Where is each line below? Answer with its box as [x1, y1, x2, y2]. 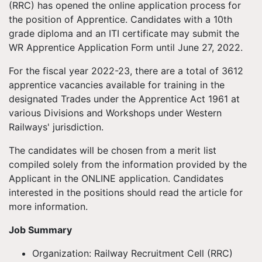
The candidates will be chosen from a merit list [9, 144, 216, 156]
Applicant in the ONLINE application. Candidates [9, 173, 223, 184]
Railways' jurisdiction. [9, 121, 104, 133]
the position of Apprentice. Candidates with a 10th [9, 13, 232, 25]
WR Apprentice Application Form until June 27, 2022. [9, 42, 243, 53]
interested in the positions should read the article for [9, 187, 243, 198]
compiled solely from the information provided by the [9, 158, 247, 170]
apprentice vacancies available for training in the [9, 79, 225, 91]
